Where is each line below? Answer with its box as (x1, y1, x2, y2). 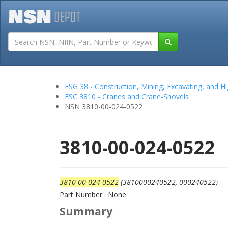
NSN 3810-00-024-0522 (65, 102, 142, 111)
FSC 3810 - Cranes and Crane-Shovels (65, 92, 189, 101)
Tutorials (153, 44, 183, 53)
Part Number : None (60, 190, 126, 199)
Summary (60, 204, 112, 218)
